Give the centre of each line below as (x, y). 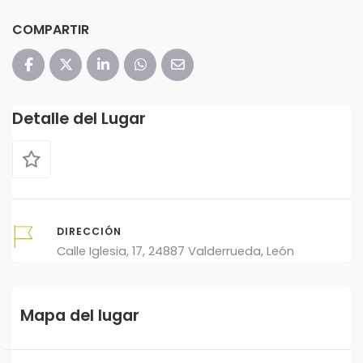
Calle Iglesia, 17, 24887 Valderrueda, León (176, 251)
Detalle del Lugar (79, 118)
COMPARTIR (51, 29)
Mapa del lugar (80, 315)
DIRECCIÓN (90, 231)
